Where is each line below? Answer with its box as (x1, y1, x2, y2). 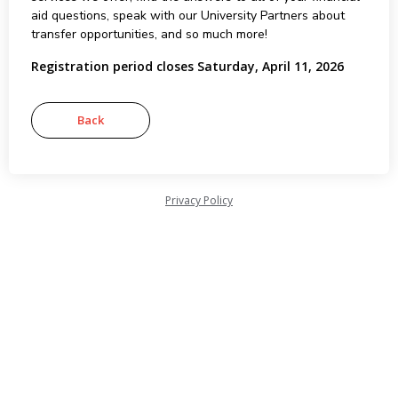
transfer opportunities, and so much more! (30, 26, 267, 43)
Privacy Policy (165, 193, 233, 208)
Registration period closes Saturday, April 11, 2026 (30, 58, 344, 75)
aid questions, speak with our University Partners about (30, 7, 345, 24)
